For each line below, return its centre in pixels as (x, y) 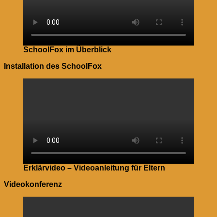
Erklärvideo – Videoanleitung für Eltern (94, 168)
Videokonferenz (33, 184)
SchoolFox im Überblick (67, 49)
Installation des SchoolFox (53, 66)
